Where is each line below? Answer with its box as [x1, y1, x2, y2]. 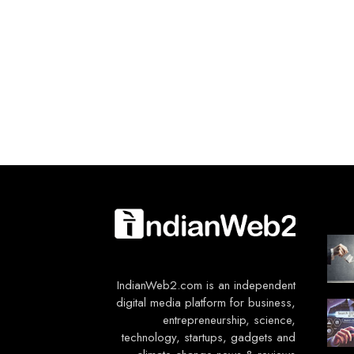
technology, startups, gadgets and [122, 329, 296, 346]
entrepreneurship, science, [163, 311, 296, 329]
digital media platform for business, [116, 294, 296, 311]
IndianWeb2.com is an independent [117, 277, 296, 294]
